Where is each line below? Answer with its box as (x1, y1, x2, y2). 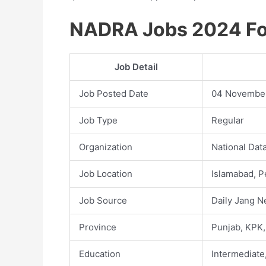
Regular (211, 115, 244, 126)
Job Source (79, 195, 127, 206)
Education (79, 248, 121, 259)
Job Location (79, 168, 132, 179)
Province (79, 221, 116, 233)
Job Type (79, 115, 118, 126)
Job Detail (114, 61, 158, 72)
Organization (79, 141, 132, 153)
